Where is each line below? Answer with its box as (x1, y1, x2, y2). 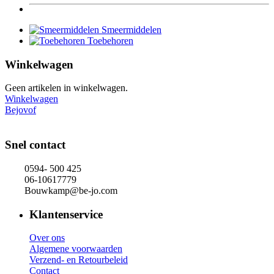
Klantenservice (29, 207, 103, 221)
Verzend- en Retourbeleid (29, 254, 128, 265)
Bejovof (5, 105, 36, 116)
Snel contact (5, 138, 65, 152)
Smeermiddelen (102, 24, 161, 35)
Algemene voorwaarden (29, 243, 122, 254)
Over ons (29, 232, 65, 243)
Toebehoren (87, 35, 133, 46)
